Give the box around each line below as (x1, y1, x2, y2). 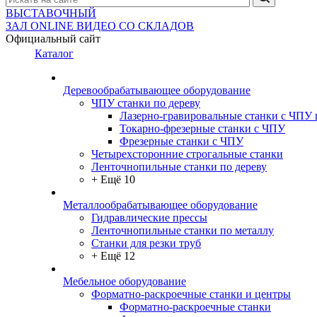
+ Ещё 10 (91, 173, 135, 186)
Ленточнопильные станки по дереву (91, 161, 267, 173)
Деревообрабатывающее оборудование (63, 84, 250, 97)
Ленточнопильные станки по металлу (91, 224, 274, 237)
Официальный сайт (6, 33, 100, 45)
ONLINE (30, 20, 76, 33)
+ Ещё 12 (91, 250, 135, 263)
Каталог (35, 47, 74, 60)
